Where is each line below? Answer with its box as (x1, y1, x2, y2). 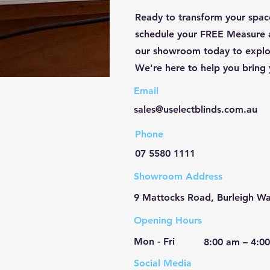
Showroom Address (134, 171, 222, 182)
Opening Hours (134, 215, 202, 226)
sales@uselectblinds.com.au (134, 104, 257, 115)
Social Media (134, 257, 192, 269)
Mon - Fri (134, 236, 175, 247)
